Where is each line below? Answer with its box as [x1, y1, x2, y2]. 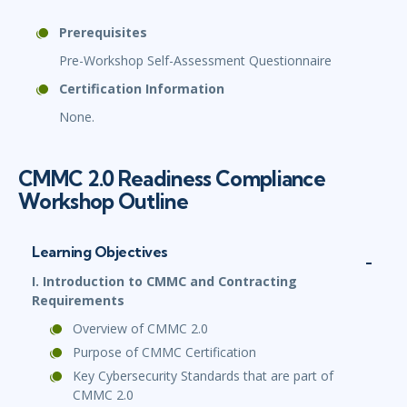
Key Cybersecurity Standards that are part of [73, 367, 333, 385]
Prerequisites [59, 24, 147, 42]
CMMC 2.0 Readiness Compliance [18, 165, 326, 193]
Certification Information [59, 80, 224, 98]
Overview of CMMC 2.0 [73, 320, 208, 338]
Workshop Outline [18, 188, 189, 215]
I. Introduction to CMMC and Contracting [32, 273, 297, 291]
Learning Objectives [32, 243, 168, 262]
